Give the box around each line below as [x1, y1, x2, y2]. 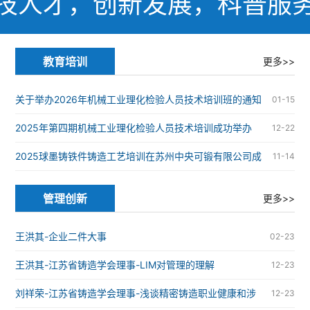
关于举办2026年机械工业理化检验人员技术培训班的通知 [15, 93, 262, 106]
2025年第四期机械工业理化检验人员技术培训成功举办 [15, 122, 252, 134]
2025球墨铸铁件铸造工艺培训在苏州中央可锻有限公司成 [15, 150, 262, 163]
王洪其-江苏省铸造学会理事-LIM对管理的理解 [15, 259, 215, 271]
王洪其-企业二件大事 [15, 230, 107, 243]
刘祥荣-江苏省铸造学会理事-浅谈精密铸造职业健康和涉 [15, 287, 256, 300]
